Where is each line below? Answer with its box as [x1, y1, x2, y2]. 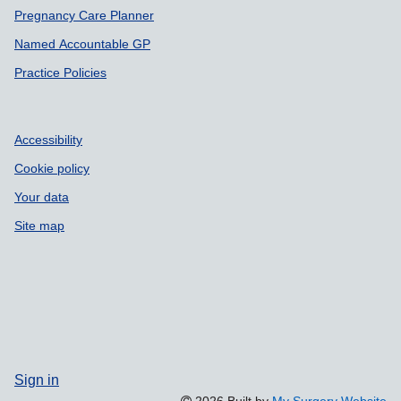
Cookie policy [14, 162, 90, 175]
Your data [14, 191, 69, 203]
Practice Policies [14, 66, 107, 79]
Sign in [14, 372, 59, 387]
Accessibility [14, 133, 82, 146]
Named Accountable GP [14, 38, 150, 50]
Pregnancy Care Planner [14, 9, 154, 21]
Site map [14, 219, 64, 232]
